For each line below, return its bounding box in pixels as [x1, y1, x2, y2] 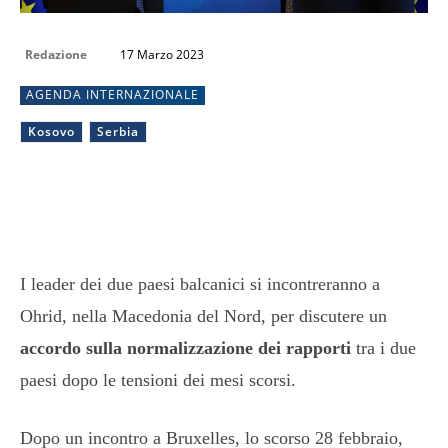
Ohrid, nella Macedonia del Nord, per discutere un [20, 305, 387, 326]
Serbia [97, 122, 139, 140]
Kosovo [28, 122, 75, 140]
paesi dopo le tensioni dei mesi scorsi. [20, 369, 296, 390]
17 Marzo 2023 [120, 45, 204, 63]
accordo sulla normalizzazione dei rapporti [20, 337, 351, 358]
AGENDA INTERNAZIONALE [26, 85, 199, 103]
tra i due [351, 337, 416, 358]
